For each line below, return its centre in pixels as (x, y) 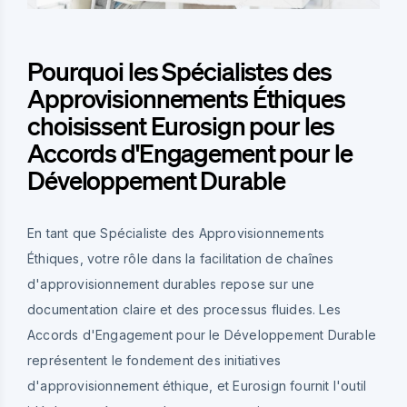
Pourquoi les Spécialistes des (179, 70)
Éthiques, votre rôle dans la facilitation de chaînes (181, 258)
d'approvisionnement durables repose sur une (171, 283)
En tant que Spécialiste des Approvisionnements (176, 233)
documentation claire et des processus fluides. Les (184, 309)
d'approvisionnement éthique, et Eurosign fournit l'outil (197, 385)
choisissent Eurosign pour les (181, 125)
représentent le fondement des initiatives (154, 360)
